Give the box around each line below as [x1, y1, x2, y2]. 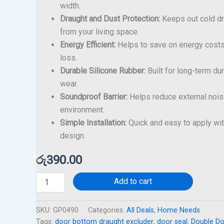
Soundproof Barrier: [60, 91, 127, 101]
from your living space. [60, 26, 139, 36]
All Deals [126, 205, 154, 214]
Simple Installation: [60, 117, 126, 127]
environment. [60, 104, 104, 114]
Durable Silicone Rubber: [60, 65, 145, 75]
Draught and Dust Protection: [60, 13, 160, 23]
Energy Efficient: [60, 39, 115, 49]
